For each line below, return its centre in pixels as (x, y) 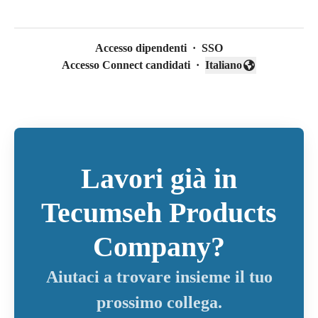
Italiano (224, 65)
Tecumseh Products (159, 212)
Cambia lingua (240, 72)
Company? (159, 246)
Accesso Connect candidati (126, 65)
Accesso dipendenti (141, 48)
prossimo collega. (159, 302)
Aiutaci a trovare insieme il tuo (159, 276)
